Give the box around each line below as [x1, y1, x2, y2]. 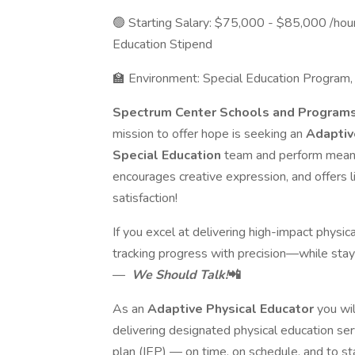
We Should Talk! [128, 266, 228, 284]
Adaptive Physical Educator [147, 300, 317, 318]
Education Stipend [113, 36, 212, 53]
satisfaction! [113, 189, 177, 207]
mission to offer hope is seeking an [113, 125, 306, 143]
